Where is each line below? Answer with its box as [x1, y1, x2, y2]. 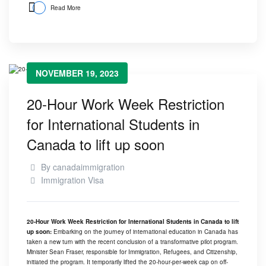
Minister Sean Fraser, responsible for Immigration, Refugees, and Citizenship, [27, 248, 237, 256]
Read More [50, 4, 81, 12]
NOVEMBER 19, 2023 [36, 67, 119, 80]
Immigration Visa [40, 174, 104, 186]
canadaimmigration [52, 161, 125, 173]
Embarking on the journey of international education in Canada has [53, 227, 238, 236]
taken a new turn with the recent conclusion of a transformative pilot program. [27, 237, 238, 246]
